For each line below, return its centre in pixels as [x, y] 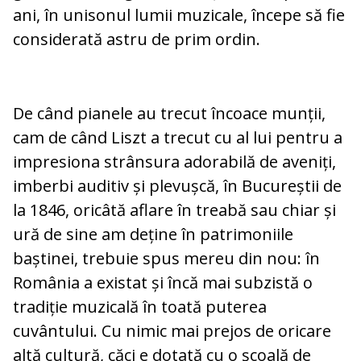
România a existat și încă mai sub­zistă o [163, 283]
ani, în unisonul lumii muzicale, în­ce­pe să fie [179, 15]
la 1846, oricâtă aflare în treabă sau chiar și [174, 210]
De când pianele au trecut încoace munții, [169, 114]
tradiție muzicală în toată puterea [140, 307]
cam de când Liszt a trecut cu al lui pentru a [178, 138]
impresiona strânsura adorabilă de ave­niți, [174, 162]
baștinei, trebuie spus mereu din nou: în [166, 259]
